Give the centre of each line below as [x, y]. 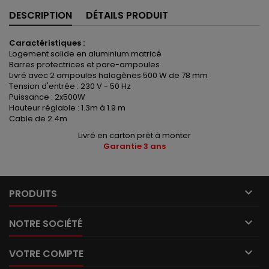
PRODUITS [33, 194]
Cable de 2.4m [38, 119]
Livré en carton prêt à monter [134, 136]
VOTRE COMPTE [46, 254]
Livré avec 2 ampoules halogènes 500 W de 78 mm [108, 76]
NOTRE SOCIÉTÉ [46, 224]
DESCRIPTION [41, 16]
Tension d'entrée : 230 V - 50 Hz [70, 86]
